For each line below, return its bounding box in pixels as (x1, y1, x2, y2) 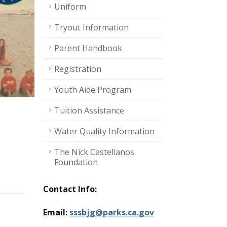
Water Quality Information (54, 126, 155, 137)
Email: (43, 207, 69, 218)
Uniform (54, 1, 86, 12)
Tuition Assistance (54, 105, 124, 116)
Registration (54, 63, 101, 74)
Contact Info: (43, 183, 97, 195)
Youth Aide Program (54, 84, 131, 95)
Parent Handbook (54, 43, 122, 54)
